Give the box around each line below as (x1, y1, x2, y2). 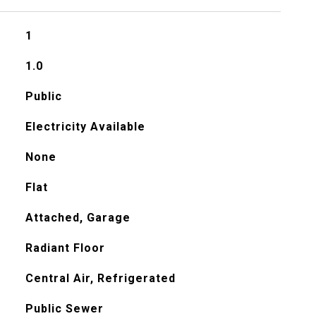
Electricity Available (25, 120, 145, 133)
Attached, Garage (25, 211, 130, 224)
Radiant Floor (25, 241, 105, 255)
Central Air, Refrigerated (25, 272, 176, 285)
